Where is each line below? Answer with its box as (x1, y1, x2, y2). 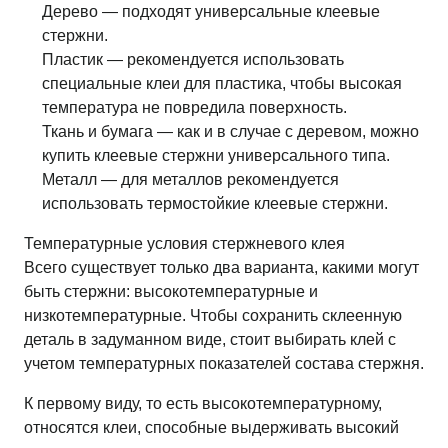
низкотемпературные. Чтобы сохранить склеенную (24, 307, 402, 324)
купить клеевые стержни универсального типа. (42, 147, 390, 164)
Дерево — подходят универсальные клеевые (42, 3, 380, 20)
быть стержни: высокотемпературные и (24, 283, 318, 300)
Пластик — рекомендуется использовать (42, 51, 344, 68)
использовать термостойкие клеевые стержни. (42, 195, 388, 212)
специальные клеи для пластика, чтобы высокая (42, 75, 402, 92)
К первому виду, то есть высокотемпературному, (24, 395, 382, 412)
